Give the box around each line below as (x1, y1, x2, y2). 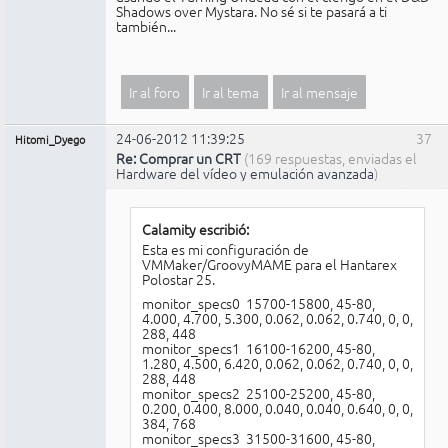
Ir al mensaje (280, 82, 358, 103)
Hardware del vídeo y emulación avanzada (116, 163, 374, 184)
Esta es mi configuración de (141, 238, 309, 259)
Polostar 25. (141, 268, 215, 289)
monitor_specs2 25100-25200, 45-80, (141, 383, 375, 404)
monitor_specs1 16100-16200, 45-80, (141, 338, 375, 359)
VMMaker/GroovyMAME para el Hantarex (141, 253, 397, 274)
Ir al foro (129, 82, 181, 103)
